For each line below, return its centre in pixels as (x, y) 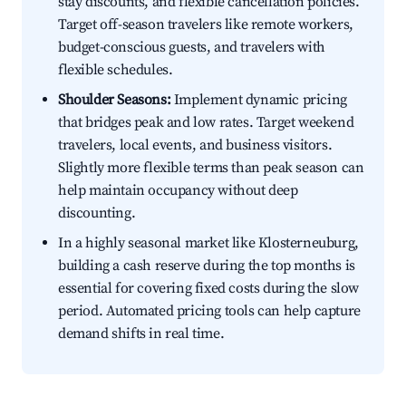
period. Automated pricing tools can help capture (209, 311)
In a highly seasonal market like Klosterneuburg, (208, 243)
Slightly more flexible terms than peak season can (211, 168)
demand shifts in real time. (141, 334)
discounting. (97, 213)
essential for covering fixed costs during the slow (209, 289)
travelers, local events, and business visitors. (195, 145)
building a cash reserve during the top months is (207, 266)
